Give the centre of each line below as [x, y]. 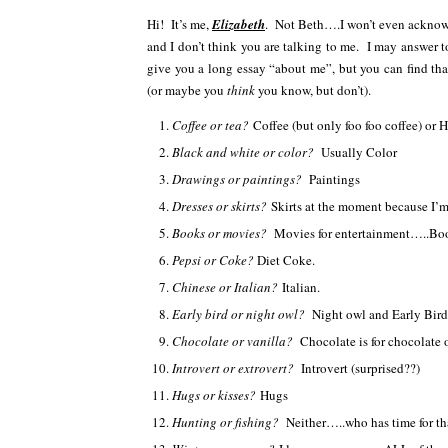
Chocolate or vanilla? [236, 341]
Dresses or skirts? [221, 206]
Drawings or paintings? [240, 179]
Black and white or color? [245, 152]
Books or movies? [223, 233]
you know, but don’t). [313, 90]
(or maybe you [187, 90]
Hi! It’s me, [179, 24]
